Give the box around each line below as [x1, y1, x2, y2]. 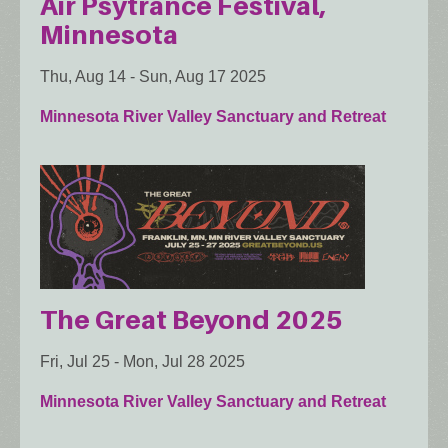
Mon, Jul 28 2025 [123, 352, 245, 370]
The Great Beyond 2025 [40, 303, 343, 335]
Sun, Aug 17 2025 [139, 67, 266, 85]
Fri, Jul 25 [40, 352, 110, 370]
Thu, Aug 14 [40, 67, 126, 85]
